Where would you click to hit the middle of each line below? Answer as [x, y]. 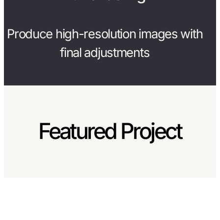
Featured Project [110, 131]
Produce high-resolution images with [105, 34]
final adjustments [105, 53]
